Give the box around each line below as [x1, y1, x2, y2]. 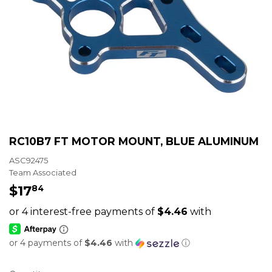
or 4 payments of [9, 237, 84, 248]
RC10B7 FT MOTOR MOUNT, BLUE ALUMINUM [9, 135, 259, 148]
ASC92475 [9, 155, 48, 165]
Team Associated [9, 167, 76, 177]
